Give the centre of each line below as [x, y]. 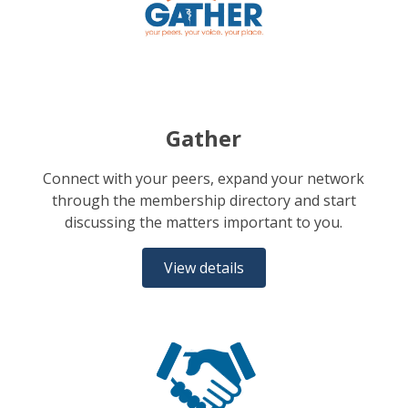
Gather [204, 138]
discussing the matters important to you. [204, 222]
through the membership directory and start [204, 200]
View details [204, 267]
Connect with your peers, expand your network [204, 178]
